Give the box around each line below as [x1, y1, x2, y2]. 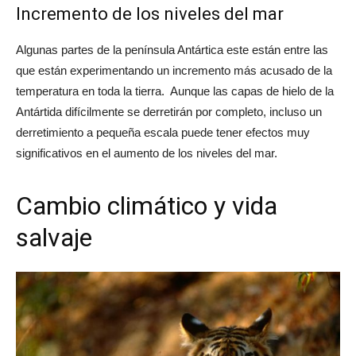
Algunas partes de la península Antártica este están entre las [16, 43, 328, 57]
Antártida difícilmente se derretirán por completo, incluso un [16, 105, 322, 119]
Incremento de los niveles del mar [16, 4, 284, 25]
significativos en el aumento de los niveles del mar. [16, 146, 277, 161]
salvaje [16, 222, 92, 253]
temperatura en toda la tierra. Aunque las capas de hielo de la [16, 84, 334, 99]
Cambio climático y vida [16, 191, 277, 222]
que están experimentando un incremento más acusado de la [16, 64, 332, 78]
